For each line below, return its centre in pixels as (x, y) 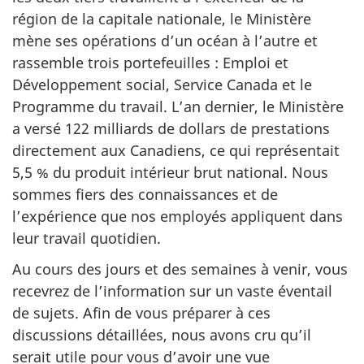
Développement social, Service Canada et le (162, 84)
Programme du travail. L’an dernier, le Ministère (178, 106)
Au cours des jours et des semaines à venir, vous (180, 269)
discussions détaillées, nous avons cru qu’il (162, 335)
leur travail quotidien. (87, 238)
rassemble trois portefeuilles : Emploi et (150, 62)
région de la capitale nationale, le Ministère (162, 18)
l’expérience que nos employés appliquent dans (178, 216)
